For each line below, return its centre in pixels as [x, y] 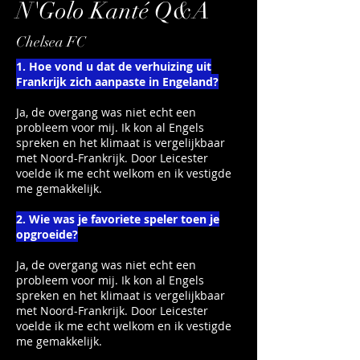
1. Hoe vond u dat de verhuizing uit [114, 66]
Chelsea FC [51, 42]
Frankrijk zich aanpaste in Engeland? [117, 82]
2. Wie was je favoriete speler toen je [118, 219]
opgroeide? [47, 234]
